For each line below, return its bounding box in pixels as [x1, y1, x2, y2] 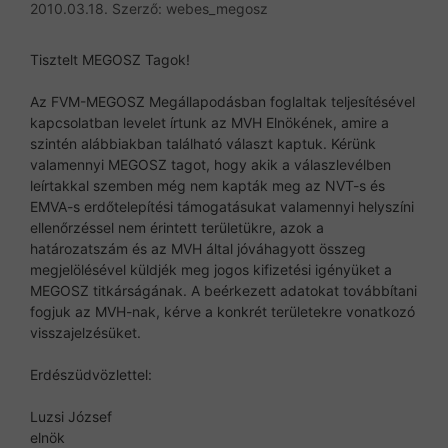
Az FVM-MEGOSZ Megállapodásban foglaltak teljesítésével [30, 92, 415, 110]
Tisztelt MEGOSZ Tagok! [30, 50, 190, 68]
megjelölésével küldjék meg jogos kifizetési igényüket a [30, 260, 392, 278]
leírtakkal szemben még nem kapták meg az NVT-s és [30, 176, 385, 194]
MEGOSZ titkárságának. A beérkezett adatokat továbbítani [30, 281, 417, 299]
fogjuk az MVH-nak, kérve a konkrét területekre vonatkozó [30, 302, 415, 320]
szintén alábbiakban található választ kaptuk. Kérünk [30, 134, 376, 152]
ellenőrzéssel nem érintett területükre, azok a [30, 218, 324, 236]
